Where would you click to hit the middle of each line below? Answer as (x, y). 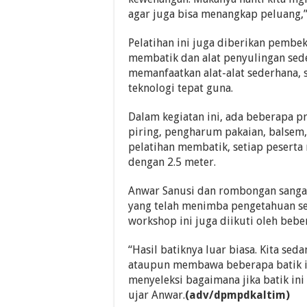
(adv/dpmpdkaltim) (237, 295)
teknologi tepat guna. (181, 88)
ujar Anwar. (157, 295)
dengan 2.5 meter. (172, 162)
